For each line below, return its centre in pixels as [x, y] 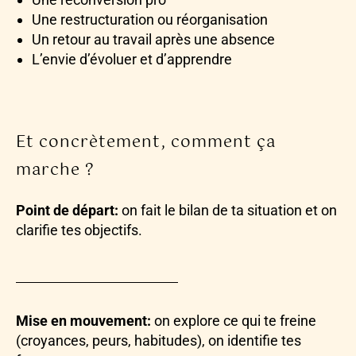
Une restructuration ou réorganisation [150, 20]
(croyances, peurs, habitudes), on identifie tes [159, 341]
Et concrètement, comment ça [146, 143]
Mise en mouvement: [83, 321]
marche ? [55, 171]
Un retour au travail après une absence [153, 40]
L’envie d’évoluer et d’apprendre [132, 60]
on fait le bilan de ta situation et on [228, 211]
